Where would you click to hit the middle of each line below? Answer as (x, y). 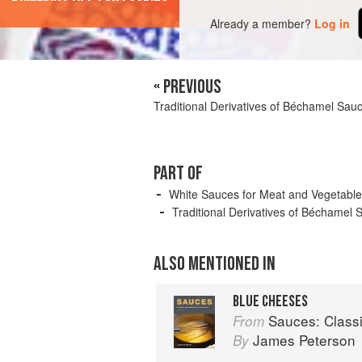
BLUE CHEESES (270, 302)
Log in (333, 23)
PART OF (178, 174)
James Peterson (304, 340)
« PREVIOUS (187, 87)
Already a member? (261, 23)
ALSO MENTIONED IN (215, 264)
